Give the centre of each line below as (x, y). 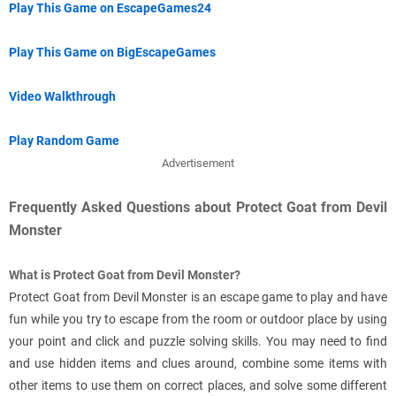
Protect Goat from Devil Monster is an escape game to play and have (198, 297)
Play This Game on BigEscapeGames (112, 53)
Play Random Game (64, 141)
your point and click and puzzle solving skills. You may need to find (198, 342)
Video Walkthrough (62, 97)
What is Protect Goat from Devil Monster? (125, 275)
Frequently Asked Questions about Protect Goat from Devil (198, 208)
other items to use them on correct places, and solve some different (198, 386)
